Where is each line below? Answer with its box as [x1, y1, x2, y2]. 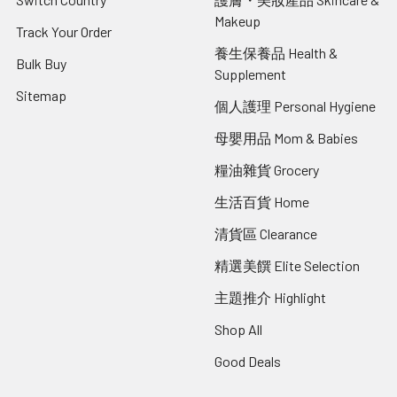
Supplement [214, 66, 286, 83]
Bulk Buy [16, 55, 66, 73]
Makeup [214, 12, 261, 30]
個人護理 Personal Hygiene [214, 97, 376, 115]
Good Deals [214, 353, 281, 370]
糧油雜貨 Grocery [214, 161, 319, 179]
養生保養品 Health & [214, 44, 338, 62]
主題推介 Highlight [214, 289, 326, 307]
